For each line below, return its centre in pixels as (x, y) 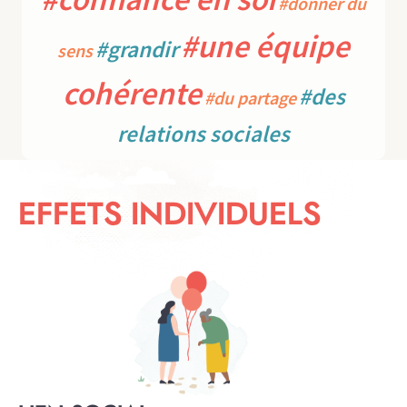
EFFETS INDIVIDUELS (169, 215)
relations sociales (203, 134)
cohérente (132, 94)
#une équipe (265, 46)
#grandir (137, 49)
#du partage (250, 98)
